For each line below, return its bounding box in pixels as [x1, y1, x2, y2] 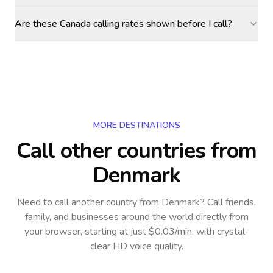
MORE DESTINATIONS [93, 119, 180, 131]
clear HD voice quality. [90, 239, 183, 253]
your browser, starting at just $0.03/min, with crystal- [24, 225, 249, 238]
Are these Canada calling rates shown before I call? [15, 17, 232, 30]
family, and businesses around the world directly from [24, 210, 249, 224]
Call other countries [16, 136, 205, 166]
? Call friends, [200, 196, 256, 209]
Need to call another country [17, 196, 137, 209]
